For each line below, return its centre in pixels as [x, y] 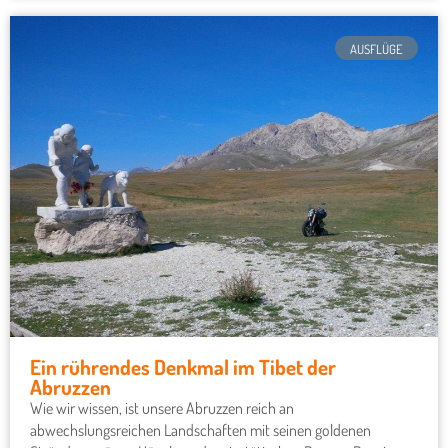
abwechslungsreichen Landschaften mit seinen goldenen [200, 430]
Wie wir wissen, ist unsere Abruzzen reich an [162, 408]
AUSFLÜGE [376, 49]
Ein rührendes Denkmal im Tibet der [183, 367]
